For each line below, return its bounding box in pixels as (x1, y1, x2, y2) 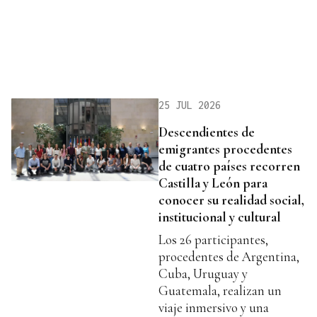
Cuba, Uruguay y (158, 265, 248, 282)
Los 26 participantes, (158, 231, 268, 248)
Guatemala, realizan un (158, 282, 282, 299)
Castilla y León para (158, 174, 267, 191)
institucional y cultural (158, 208, 281, 225)
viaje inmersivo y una (158, 299, 269, 316)
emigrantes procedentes (158, 140, 292, 157)
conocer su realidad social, (158, 191, 304, 208)
